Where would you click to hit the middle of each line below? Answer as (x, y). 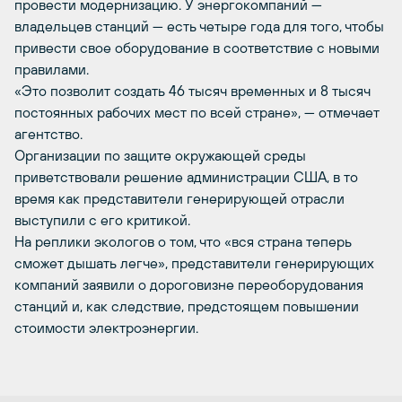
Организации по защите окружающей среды (160, 155)
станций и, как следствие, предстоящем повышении (187, 306)
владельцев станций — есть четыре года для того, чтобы (199, 26)
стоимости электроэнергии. (106, 328)
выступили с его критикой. (102, 220)
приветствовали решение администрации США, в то (186, 177)
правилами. (52, 69)
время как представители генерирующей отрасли (179, 198)
